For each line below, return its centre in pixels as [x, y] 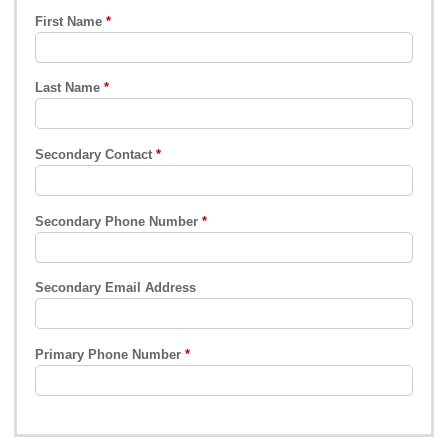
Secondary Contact [94, 154]
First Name [69, 21]
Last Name [68, 88]
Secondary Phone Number [117, 221]
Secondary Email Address [116, 288]
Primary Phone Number [108, 355]
